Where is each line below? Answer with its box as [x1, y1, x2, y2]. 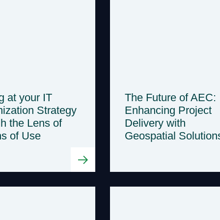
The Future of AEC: [125, 91, 216, 104]
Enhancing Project [125, 104, 212, 116]
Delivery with [125, 116, 186, 129]
